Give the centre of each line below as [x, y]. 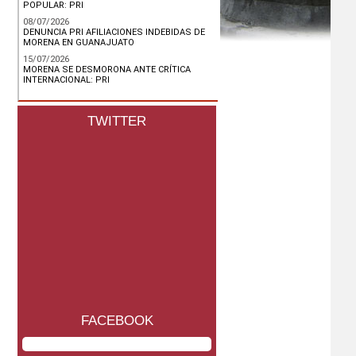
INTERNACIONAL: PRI [66, 80]
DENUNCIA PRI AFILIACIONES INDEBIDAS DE [114, 32]
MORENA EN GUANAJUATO [79, 43]
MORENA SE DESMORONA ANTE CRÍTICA [107, 70]
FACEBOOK [117, 321]
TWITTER [117, 121]
